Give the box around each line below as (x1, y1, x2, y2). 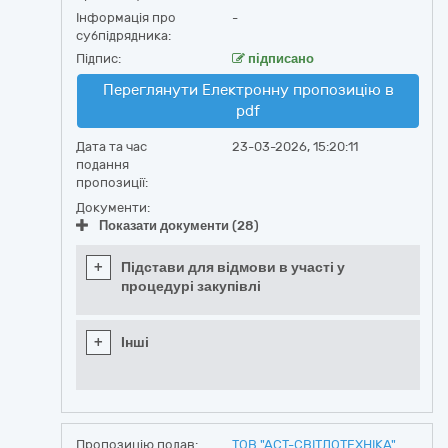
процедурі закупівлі (121, 278, 261, 295)
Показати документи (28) (99, 218, 259, 233)
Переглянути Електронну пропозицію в (102, 81, 394, 99)
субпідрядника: (76, 28, 171, 43)
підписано (244, 51, 314, 66)
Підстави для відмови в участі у (121, 259, 345, 276)
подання (76, 157, 129, 172)
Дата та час (76, 139, 147, 154)
